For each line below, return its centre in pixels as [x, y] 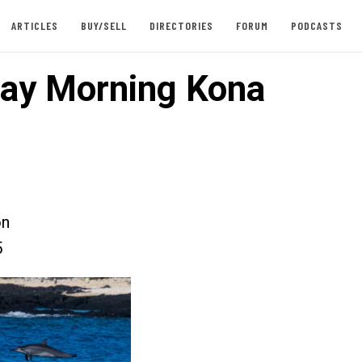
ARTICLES [34, 25]
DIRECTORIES [181, 25]
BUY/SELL [103, 25]
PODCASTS [316, 25]
